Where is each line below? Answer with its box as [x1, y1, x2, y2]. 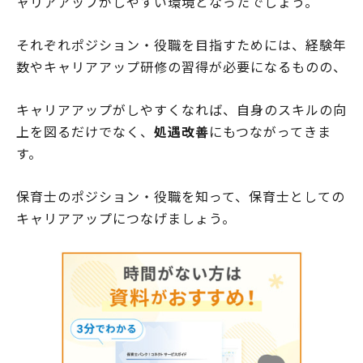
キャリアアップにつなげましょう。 [16, 208, 236, 228]
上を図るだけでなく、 [16, 122, 154, 142]
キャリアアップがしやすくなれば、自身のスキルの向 [16, 100, 347, 120]
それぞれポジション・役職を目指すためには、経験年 [16, 35, 347, 55]
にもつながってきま [209, 122, 331, 142]
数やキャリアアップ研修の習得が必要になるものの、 [16, 57, 347, 77]
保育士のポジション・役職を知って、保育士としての [16, 186, 345, 207]
